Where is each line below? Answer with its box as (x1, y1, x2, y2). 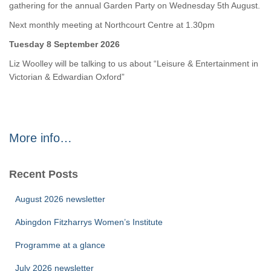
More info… (9, 131, 72, 145)
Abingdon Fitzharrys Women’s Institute (15, 217, 163, 227)
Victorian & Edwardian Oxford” (9, 72, 125, 82)
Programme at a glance (15, 240, 105, 250)
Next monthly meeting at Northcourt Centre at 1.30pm (9, 20, 215, 30)
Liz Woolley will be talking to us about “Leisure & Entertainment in (9, 59, 258, 68)
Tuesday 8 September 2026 (9, 39, 120, 49)
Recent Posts (9, 168, 78, 180)
